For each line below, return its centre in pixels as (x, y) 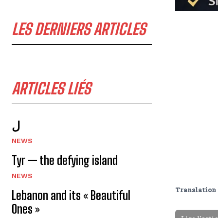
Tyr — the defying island (65, 160)
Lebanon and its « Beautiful (71, 195)
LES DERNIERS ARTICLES (79, 29)
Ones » (26, 209)
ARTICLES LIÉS (51, 89)
